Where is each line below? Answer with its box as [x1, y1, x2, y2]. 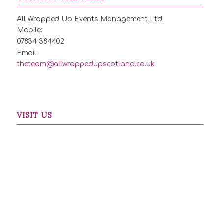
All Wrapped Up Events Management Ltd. [16, 15, 164, 23]
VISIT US [16, 110, 52, 120]
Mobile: [16, 26, 42, 34]
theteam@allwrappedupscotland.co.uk [16, 60, 155, 68]
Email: [16, 49, 38, 56]
